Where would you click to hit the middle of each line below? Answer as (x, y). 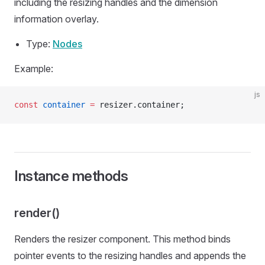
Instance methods (71, 176)
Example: (34, 69)
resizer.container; (140, 105)
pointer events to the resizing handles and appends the (130, 256)
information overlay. (56, 19)
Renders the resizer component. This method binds (122, 239)
